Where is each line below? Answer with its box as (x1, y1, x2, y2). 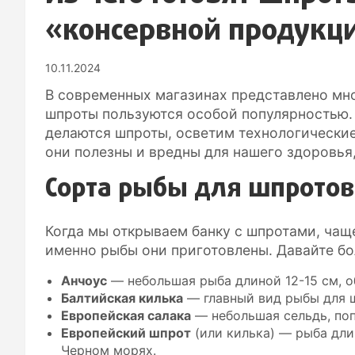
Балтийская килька (61, 289, 183, 306)
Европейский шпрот (61, 324, 191, 341)
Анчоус (61, 272, 107, 288)
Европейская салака (61, 307, 191, 323)
